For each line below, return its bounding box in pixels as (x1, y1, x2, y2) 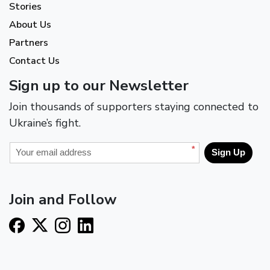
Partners (9, 36, 48, 49)
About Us (9, 17, 51, 31)
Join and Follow (9, 189, 116, 209)
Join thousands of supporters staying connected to (9, 99, 259, 114)
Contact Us (9, 54, 60, 67)
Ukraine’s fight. (9, 115, 81, 130)
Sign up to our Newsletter (9, 75, 189, 95)
